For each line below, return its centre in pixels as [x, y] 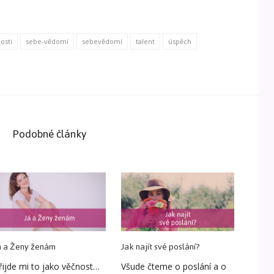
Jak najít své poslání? [161, 247]
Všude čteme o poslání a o [174, 267]
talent [145, 41]
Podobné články [49, 134]
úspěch [180, 41]
